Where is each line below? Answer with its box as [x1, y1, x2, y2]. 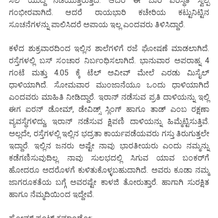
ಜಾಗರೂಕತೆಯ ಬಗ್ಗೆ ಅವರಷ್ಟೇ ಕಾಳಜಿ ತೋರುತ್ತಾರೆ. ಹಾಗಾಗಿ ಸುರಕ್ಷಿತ [9, 178, 209, 187]
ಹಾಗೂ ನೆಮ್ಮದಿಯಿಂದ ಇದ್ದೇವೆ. [9, 190, 96, 200]
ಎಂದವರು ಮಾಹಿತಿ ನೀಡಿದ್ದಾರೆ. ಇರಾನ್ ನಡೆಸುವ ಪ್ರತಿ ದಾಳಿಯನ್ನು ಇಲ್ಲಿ [9, 92, 209, 102]
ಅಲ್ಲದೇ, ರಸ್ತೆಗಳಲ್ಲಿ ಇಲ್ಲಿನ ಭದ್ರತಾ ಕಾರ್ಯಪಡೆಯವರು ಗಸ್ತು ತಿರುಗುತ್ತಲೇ [9, 129, 209, 139]
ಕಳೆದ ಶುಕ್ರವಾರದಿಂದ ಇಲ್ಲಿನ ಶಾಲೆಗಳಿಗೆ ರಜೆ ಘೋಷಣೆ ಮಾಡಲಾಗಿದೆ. [9, 44, 209, 54]
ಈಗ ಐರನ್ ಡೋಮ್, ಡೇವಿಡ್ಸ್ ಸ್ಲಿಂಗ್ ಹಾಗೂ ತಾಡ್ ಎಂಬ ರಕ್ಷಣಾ [9, 105, 209, 114]
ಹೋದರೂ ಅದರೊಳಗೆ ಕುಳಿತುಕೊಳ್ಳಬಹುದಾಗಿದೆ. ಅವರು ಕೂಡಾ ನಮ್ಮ [9, 165, 209, 175]
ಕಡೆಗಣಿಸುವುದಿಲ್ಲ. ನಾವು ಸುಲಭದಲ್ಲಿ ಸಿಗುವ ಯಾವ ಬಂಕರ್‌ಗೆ [9, 153, 209, 163]
